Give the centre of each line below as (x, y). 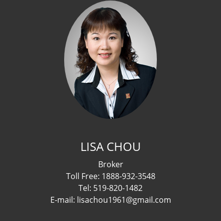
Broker (110, 164)
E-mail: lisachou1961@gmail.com (110, 200)
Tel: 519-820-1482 (110, 188)
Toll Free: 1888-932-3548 (110, 176)
